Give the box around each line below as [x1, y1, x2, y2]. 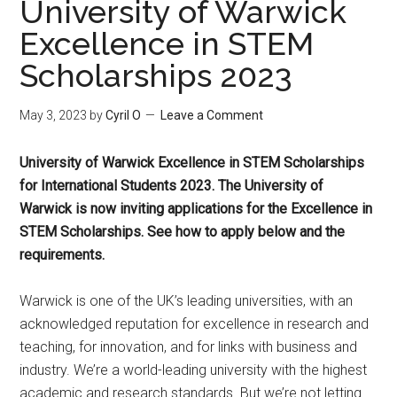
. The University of [212, 177, 324, 194]
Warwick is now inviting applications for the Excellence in [19, 200, 373, 217]
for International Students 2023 [19, 177, 213, 194]
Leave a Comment [160, 108, 264, 122]
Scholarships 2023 [19, 57, 293, 94]
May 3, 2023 [19, 108, 88, 122]
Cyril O [105, 108, 142, 122]
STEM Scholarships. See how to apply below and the [19, 223, 346, 240]
